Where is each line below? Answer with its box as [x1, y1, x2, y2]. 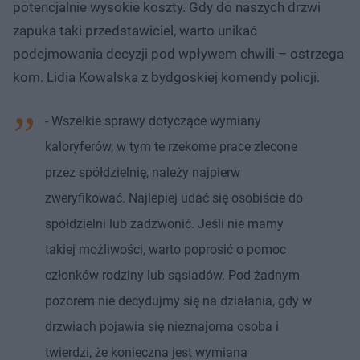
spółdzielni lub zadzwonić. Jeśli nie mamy [45, 215, 284, 231]
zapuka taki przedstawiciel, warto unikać [13, 22, 257, 39]
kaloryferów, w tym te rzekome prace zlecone [45, 138, 297, 154]
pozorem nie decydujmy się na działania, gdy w [45, 292, 312, 309]
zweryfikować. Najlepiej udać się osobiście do [45, 190, 303, 206]
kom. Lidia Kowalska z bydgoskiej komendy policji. [13, 68, 320, 85]
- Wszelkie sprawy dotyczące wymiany [45, 112, 261, 129]
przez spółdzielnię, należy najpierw [45, 164, 240, 180]
